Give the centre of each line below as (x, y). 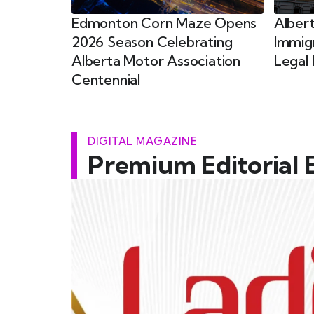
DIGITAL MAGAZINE (142, 141)
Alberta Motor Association (156, 60)
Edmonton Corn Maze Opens (164, 22)
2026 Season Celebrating (152, 41)
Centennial (106, 79)
